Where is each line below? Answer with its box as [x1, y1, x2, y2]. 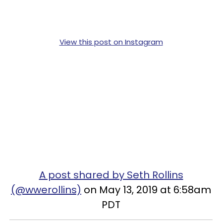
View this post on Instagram [59, 36, 163, 47]
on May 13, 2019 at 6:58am [81, 182, 211, 197]
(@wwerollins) [11, 182, 81, 197]
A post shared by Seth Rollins [39, 167, 183, 182]
